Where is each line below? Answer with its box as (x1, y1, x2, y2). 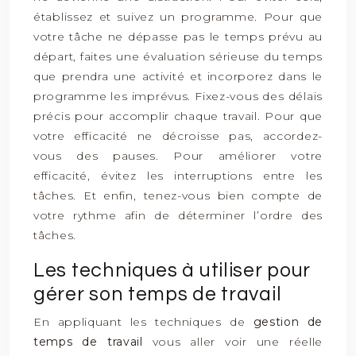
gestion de (253, 315, 323, 329)
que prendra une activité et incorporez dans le (33, 69, 323, 83)
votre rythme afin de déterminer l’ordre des (33, 208, 323, 222)
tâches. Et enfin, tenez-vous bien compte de (33, 188, 323, 203)
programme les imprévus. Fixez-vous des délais (33, 89, 323, 103)
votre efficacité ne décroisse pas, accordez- (33, 129, 323, 143)
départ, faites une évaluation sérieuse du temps (33, 49, 323, 64)
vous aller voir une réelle (142, 335, 323, 349)
